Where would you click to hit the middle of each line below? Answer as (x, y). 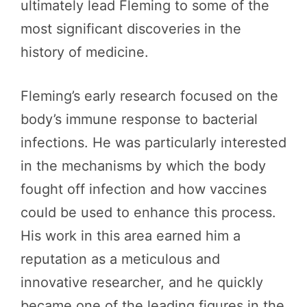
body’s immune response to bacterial (139, 119)
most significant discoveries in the (131, 29)
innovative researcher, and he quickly (142, 282)
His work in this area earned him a (131, 236)
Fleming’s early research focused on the (149, 96)
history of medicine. (85, 52)
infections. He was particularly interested (153, 143)
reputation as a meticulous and (120, 259)
